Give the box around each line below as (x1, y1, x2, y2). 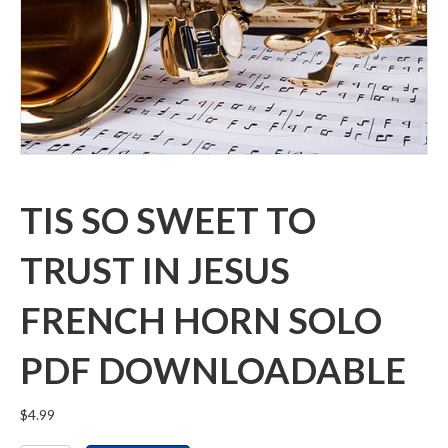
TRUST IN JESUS (20, 247, 290, 292)
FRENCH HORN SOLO (20, 297, 382, 342)
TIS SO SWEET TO (20, 197, 316, 242)
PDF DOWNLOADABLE (20, 347, 406, 392)
